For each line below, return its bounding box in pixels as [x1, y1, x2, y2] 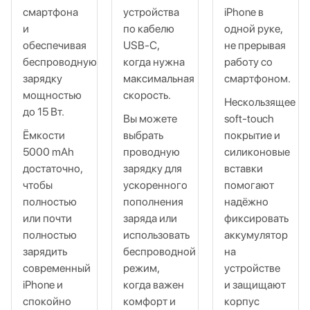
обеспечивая [23, 39, 86, 52]
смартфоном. [224, 72, 291, 85]
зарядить [23, 245, 67, 258]
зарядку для [123, 162, 183, 175]
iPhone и [23, 278, 63, 291]
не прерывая [224, 39, 286, 52]
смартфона [23, 6, 78, 19]
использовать [123, 228, 190, 241]
